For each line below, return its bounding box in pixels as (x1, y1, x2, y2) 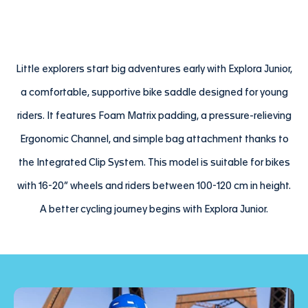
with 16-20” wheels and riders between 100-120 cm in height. (17, 181, 291, 191)
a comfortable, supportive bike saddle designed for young (20, 88, 288, 98)
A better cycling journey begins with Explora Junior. (40, 205, 268, 214)
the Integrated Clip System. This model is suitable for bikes (18, 158, 290, 168)
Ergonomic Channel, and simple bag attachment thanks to (19, 135, 289, 144)
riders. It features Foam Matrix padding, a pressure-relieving (16, 111, 291, 121)
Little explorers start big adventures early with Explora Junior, (16, 65, 292, 74)
